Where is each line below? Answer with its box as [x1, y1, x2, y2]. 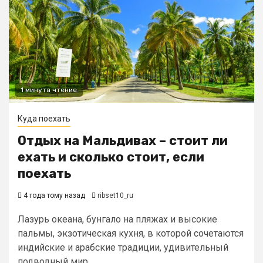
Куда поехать [18, 114, 70, 123]
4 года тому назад [22, 191, 85, 200]
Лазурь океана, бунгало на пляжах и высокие [18, 214, 217, 225]
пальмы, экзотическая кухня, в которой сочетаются [18, 228, 244, 239]
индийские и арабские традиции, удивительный [18, 242, 228, 253]
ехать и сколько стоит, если [18, 149, 204, 165]
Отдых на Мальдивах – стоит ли [18, 133, 228, 149]
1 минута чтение [21, 86, 77, 94]
